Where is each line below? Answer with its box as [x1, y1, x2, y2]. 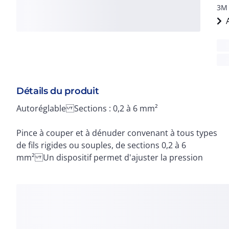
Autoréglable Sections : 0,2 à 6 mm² [16, 103, 158, 114]
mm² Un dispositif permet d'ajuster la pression [16, 152, 203, 163]
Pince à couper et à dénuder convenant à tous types [16, 127, 217, 139]
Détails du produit [16, 85, 99, 97]
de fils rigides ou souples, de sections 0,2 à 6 [16, 140, 186, 151]
